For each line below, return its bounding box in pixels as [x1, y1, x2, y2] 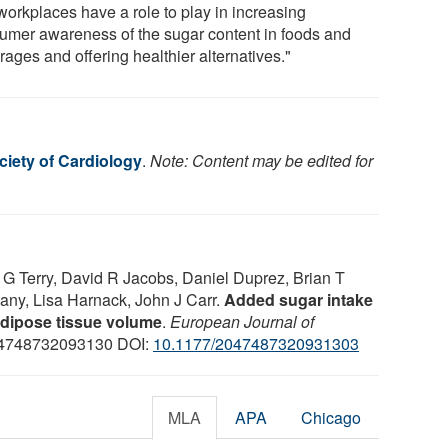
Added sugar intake [224, 287, 373, 311]
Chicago [301, 405, 362, 429]
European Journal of [170, 309, 314, 333]
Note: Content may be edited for [150, 148, 373, 172]
